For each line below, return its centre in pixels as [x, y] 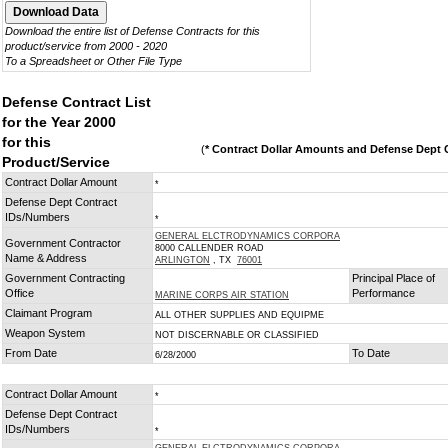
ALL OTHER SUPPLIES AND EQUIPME [239, 315]
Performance [383, 293]
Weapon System [45, 333]
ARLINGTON [182, 260]
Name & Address [46, 258]
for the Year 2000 [59, 122]
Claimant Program [48, 313]
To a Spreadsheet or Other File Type [93, 61]
